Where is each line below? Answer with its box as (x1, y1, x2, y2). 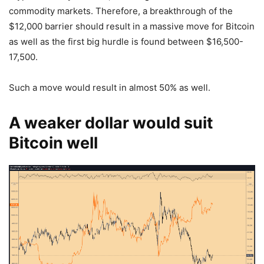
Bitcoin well (9, 133, 98, 153)
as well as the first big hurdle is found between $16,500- (9, 36, 243, 48)
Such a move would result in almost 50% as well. (9, 82, 210, 94)
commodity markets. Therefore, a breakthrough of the (9, 5, 233, 17)
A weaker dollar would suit (9, 113, 213, 133)
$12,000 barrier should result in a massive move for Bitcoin (9, 21, 255, 32)
